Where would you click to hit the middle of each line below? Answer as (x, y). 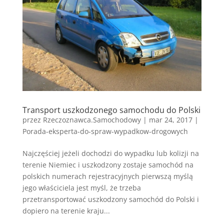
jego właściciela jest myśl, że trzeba (81, 187)
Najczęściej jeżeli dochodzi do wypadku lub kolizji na (110, 153)
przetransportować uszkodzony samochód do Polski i (110, 199)
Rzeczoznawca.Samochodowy (92, 119)
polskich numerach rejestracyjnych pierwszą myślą (107, 176)
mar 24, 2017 (170, 119)
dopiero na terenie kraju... (66, 210)
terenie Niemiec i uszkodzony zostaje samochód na (108, 164)
